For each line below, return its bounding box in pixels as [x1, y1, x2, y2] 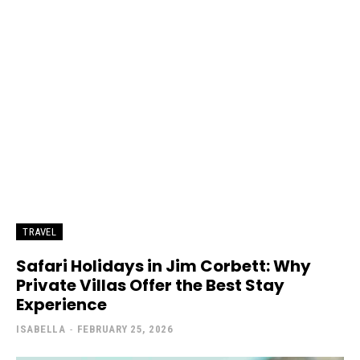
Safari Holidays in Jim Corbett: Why [16, 254, 311, 277]
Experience [16, 292, 107, 316]
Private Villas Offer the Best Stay [16, 273, 284, 297]
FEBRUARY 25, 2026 [76, 322, 173, 335]
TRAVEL [22, 225, 56, 238]
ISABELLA [16, 322, 65, 335]
